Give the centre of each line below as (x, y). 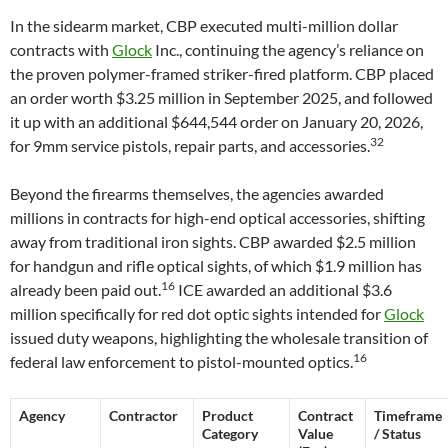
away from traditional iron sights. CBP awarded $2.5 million (213, 241)
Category (230, 433)
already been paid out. (85, 289)
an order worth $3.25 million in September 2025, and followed (221, 97)
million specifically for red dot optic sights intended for (197, 313)
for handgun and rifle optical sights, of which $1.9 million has (216, 265)
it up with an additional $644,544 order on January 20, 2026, (216, 121)
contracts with (61, 49)
